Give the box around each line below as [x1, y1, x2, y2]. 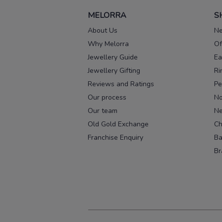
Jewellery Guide [88, 53, 138, 62]
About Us [88, 26, 117, 36]
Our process [88, 93, 126, 103]
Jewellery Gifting [88, 66, 140, 76]
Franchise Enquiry [88, 133, 143, 143]
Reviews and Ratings [88, 79, 154, 89]
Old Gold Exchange [88, 119, 149, 129]
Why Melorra [88, 39, 129, 49]
